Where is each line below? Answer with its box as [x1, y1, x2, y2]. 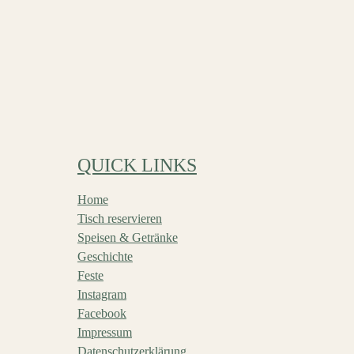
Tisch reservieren [77, 212, 162, 225]
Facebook [77, 307, 126, 320]
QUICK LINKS [77, 155, 197, 175]
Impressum [77, 326, 132, 339]
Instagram [77, 288, 126, 301]
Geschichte [77, 250, 133, 263]
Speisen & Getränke [77, 231, 178, 244]
